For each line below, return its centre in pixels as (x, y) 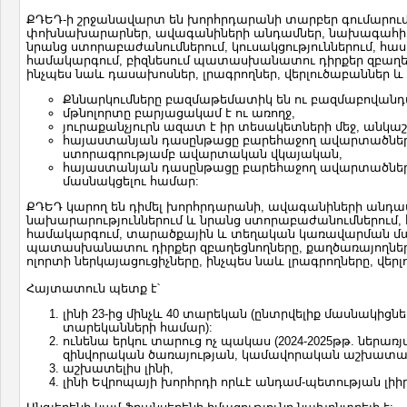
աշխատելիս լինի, (118, 368)
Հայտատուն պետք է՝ (93, 288)
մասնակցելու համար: (131, 181)
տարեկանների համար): (138, 328)
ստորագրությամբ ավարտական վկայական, (204, 154)
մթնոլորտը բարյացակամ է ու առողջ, (181, 113)
